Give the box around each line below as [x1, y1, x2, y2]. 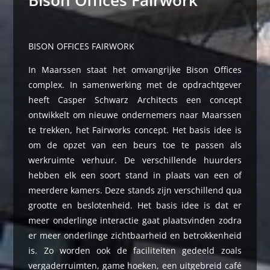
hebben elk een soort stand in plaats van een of [28, 169, 242, 181]
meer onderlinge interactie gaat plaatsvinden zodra [28, 215, 242, 226]
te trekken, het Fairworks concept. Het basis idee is [28, 124, 242, 136]
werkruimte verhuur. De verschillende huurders [28, 154, 242, 166]
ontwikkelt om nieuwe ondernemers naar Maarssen [28, 109, 242, 121]
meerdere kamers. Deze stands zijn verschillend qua [28, 184, 242, 196]
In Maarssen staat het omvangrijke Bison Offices [28, 64, 242, 75]
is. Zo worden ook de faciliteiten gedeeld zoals [28, 245, 242, 256]
